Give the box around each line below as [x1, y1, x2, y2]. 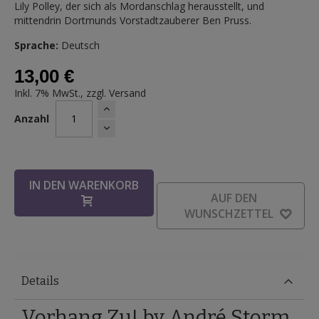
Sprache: [14, 38, 58, 52]
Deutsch [58, 38, 100, 52]
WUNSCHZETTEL [184, 205, 273, 221]
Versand [109, 85, 146, 100]
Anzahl [14, 112, 49, 126]
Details [21, 273, 59, 288]
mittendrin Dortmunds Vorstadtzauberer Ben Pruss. [14, 13, 251, 27]
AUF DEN [210, 189, 257, 206]
